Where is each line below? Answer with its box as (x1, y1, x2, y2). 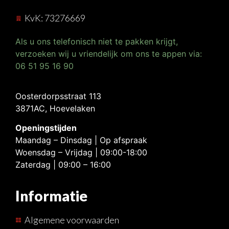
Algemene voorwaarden (24, 214, 119, 225)
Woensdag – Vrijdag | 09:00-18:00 (15, 147, 147, 158)
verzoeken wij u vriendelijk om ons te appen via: (15, 49, 202, 59)
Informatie (15, 187, 87, 204)
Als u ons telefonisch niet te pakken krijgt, (15, 36, 178, 47)
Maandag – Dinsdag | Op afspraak (15, 135, 147, 146)
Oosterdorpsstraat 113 (15, 90, 101, 101)
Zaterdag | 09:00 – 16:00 (15, 159, 111, 170)
